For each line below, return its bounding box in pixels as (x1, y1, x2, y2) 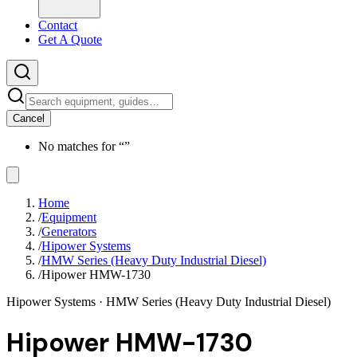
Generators (41, 225, 96, 238)
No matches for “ (38, 139, 124, 153)
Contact (38, 18, 77, 32)
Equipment (41, 210, 96, 224)
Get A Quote (38, 33, 102, 46)
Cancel (13, 112, 45, 124)
